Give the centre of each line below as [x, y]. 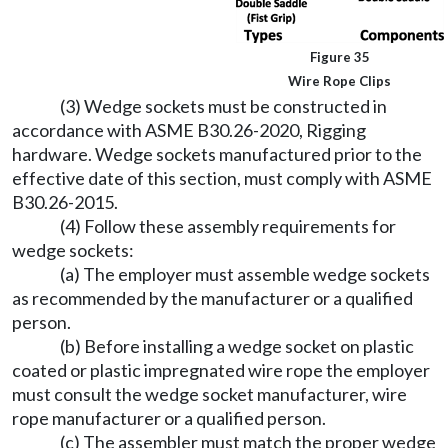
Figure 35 [339, 57]
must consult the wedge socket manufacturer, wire [209, 394]
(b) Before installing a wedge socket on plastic [237, 346]
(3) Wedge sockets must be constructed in [223, 106]
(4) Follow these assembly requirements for [228, 226]
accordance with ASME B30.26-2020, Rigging [189, 130]
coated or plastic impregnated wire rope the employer [221, 370]
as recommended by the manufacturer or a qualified [212, 298]
